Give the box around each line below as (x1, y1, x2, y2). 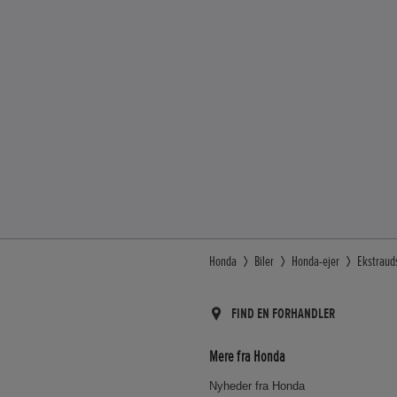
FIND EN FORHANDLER (231, 304, 335, 323)
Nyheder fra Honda (209, 378, 305, 393)
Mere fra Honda (209, 346, 285, 367)
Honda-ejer (292, 252, 339, 270)
